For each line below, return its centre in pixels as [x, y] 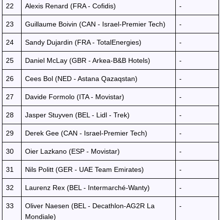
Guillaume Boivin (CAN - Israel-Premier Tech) [95, 24]
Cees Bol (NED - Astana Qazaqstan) [81, 79]
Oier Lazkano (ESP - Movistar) [72, 151]
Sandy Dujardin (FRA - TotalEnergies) [83, 42]
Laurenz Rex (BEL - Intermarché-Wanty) [87, 188]
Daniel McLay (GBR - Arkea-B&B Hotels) [88, 60]
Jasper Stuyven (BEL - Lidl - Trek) [77, 115]
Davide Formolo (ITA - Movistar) [75, 97]
